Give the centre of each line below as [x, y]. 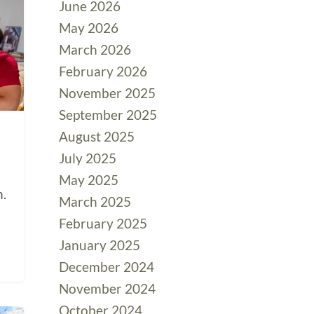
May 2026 [89, 28]
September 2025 [108, 115]
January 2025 [100, 245]
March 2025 [95, 202]
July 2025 [88, 158]
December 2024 [107, 267]
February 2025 [103, 223]
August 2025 [97, 136]
